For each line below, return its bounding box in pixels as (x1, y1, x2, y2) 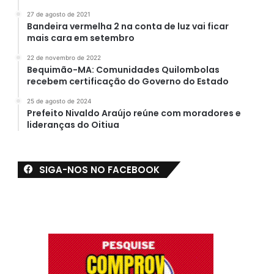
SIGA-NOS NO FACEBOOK (39, 163, 160, 176)
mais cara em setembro (26, 31, 135, 44)
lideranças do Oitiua (26, 118, 119, 131)
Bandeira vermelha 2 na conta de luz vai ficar (26, 20, 229, 32)
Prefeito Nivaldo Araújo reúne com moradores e (26, 106, 241, 119)
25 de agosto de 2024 (26, 97, 91, 105)
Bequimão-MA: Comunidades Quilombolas (26, 63, 220, 76)
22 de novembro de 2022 (26, 53, 101, 61)
